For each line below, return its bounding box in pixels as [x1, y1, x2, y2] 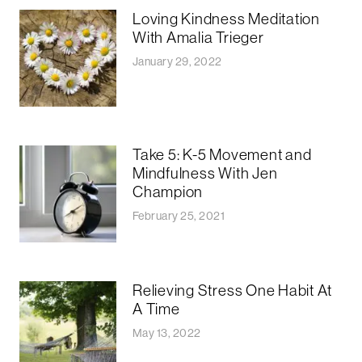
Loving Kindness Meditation [133, 8, 320, 28]
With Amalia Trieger [133, 27, 264, 47]
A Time [133, 298, 180, 318]
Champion [133, 181, 204, 201]
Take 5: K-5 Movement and [133, 144, 312, 164]
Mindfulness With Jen [133, 162, 278, 183]
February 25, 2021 [133, 208, 225, 223]
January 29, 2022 [133, 53, 222, 69]
